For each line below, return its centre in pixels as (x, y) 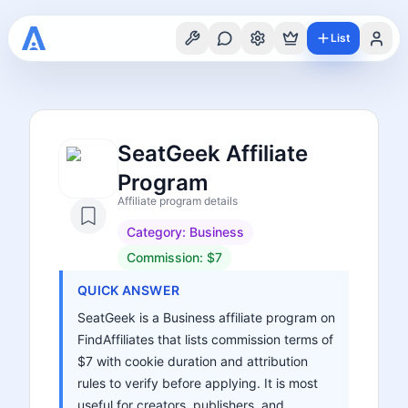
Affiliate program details (178, 201)
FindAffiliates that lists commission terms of (205, 339)
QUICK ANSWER (129, 290)
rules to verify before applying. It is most (198, 383)
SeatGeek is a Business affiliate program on (206, 317)
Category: (158, 232)
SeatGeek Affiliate (213, 153)
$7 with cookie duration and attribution (193, 361)
